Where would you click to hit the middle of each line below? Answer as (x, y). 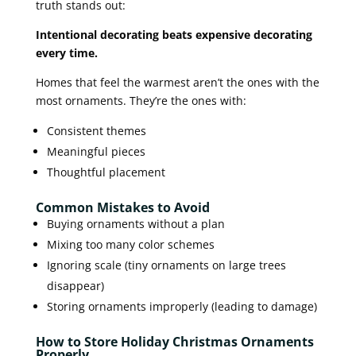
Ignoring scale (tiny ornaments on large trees (166, 265)
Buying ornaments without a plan (135, 223)
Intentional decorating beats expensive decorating (174, 34)
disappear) (75, 285)
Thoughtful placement (106, 172)
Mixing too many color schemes (130, 244)
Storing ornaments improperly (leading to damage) (182, 306)
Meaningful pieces (96, 151)
